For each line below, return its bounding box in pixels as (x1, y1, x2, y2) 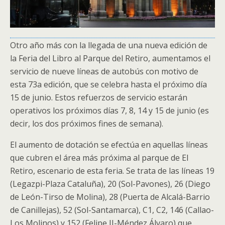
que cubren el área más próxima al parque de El (10, 152, 188, 164)
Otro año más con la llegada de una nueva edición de (10, 40, 207, 51)
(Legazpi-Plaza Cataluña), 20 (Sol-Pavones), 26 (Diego (10, 178, 210, 190)
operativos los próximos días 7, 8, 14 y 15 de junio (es (10, 105, 209, 117)
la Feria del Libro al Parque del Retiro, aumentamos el (10, 53, 210, 64)
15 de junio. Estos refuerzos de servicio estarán (10, 92, 187, 103)
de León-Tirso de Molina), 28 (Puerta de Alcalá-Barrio (10, 191, 210, 203)
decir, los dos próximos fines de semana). (10, 118, 163, 130)
